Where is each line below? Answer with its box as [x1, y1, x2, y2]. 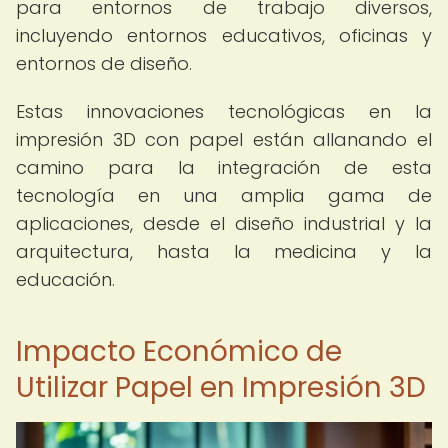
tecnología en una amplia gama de [16, 183, 432, 208]
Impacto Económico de [16, 332, 342, 371]
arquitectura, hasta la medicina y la [16, 239, 432, 264]
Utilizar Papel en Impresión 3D [16, 368, 426, 407]
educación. [16, 267, 115, 292]
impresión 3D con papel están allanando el [16, 127, 432, 152]
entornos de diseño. [16, 51, 192, 76]
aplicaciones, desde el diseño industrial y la [16, 211, 432, 236]
